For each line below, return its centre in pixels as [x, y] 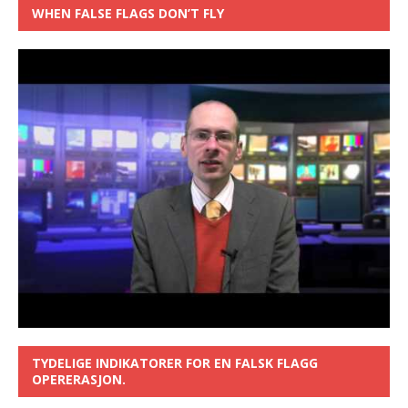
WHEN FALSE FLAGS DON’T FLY [128, 14]
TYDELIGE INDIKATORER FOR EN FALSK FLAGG [175, 363]
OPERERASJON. [79, 380]
